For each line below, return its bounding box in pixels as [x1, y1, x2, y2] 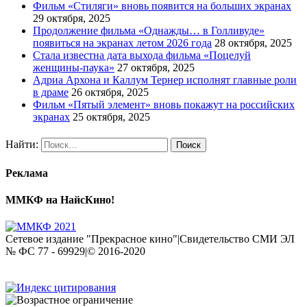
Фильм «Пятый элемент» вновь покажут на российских [33, 99, 295, 111]
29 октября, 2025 [33, 12, 110, 25]
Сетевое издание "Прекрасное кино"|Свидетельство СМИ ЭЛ [5, 233, 295, 245]
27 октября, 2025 [117, 62, 195, 74]
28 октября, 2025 [214, 37, 292, 49]
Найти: [5, 138, 38, 151]
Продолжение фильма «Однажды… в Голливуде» [33, 25, 265, 37]
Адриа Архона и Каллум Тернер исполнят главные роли [33, 74, 297, 86]
